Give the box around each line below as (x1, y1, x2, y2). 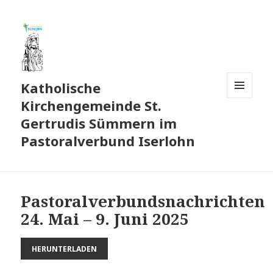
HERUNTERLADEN (32, 243, 97, 254)
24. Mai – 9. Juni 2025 (21, 208, 190, 230)
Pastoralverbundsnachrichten (21, 190, 266, 213)
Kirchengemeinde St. (21, 96, 162, 115)
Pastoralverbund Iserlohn (21, 132, 196, 151)
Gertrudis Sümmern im (21, 114, 177, 133)
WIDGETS (227, 118, 263, 129)
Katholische (21, 79, 101, 97)
